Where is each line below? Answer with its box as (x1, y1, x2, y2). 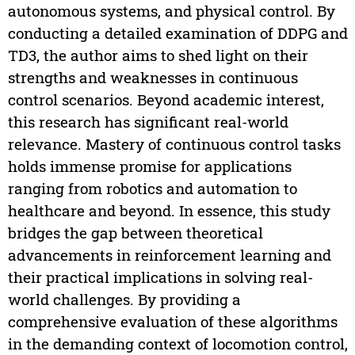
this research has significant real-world (7, 112, 288, 132)
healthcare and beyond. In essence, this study (7, 200, 330, 221)
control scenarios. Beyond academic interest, (7, 90, 324, 110)
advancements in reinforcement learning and (7, 245, 331, 265)
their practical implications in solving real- (7, 267, 313, 288)
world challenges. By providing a (7, 289, 241, 310)
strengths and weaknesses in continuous (7, 67, 298, 88)
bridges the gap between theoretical (7, 223, 263, 243)
